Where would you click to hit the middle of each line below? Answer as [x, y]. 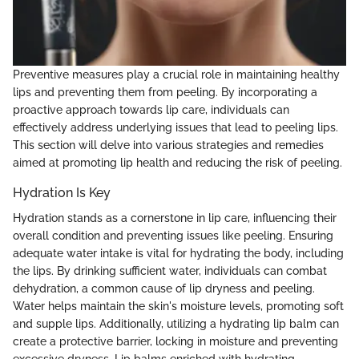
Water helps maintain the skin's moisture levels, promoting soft [178, 307]
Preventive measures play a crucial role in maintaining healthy [176, 74]
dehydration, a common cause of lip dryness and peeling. [164, 289]
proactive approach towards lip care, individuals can [151, 109]
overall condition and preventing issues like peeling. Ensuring [173, 236]
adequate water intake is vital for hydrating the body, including [178, 254]
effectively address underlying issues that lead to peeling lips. [175, 127]
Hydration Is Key [62, 192]
